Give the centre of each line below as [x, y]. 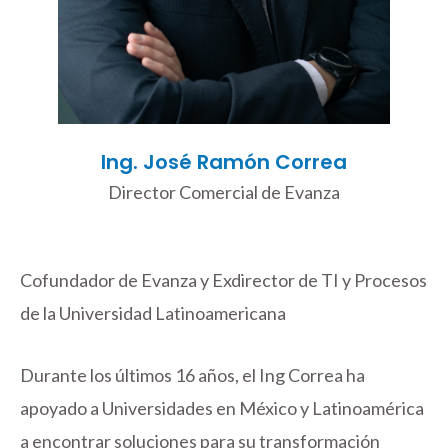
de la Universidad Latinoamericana [153, 313]
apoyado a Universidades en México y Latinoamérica [222, 408]
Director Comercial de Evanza [224, 192]
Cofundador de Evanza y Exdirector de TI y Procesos [223, 280]
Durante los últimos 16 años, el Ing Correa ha [192, 375]
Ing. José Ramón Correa [224, 162]
